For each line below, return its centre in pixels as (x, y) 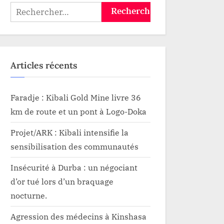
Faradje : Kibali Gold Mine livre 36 (76, 97)
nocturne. (29, 195)
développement (115, 14)
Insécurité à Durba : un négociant (74, 167)
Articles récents (44, 65)
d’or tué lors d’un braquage (62, 181)
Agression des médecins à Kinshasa (78, 216)
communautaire (117, 27)
